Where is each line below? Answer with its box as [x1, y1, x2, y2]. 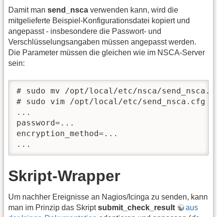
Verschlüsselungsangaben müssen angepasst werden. [8, 38, 196, 46]
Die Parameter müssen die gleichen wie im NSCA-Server [8, 48, 205, 57]
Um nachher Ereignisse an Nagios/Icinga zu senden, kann [8, 192, 208, 201]
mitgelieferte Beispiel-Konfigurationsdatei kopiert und [8, 16, 190, 25]
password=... [16, 118, 75, 127]
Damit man [8, 6, 47, 15]
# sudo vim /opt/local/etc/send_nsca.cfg [16, 97, 205, 106]
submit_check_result [98, 203, 175, 212]
